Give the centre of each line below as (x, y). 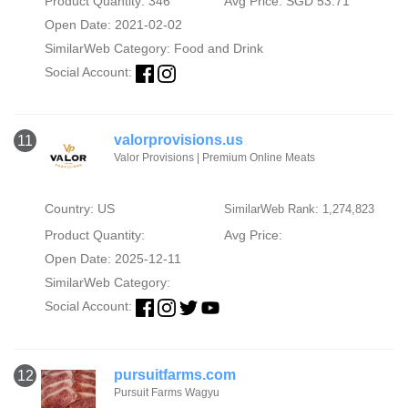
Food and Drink (218, 49)
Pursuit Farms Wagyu (167, 392)
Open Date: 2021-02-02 (113, 25)
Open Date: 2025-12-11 (112, 259)
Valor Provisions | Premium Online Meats (214, 158)
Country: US (79, 209)
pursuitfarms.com (175, 374)
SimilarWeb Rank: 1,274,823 (299, 209)
